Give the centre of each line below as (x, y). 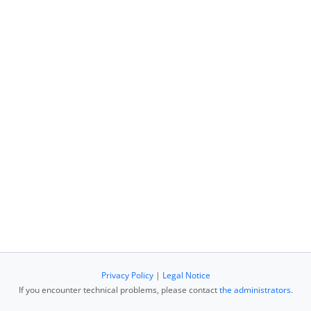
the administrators (255, 290)
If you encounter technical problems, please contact (119, 290)
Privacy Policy (127, 275)
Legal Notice (186, 275)
